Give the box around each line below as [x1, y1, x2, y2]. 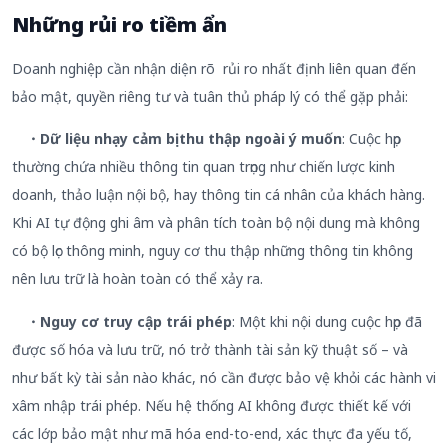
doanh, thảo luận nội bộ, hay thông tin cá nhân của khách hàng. [12, 185, 425, 205]
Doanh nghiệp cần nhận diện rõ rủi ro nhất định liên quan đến [12, 58, 416, 78]
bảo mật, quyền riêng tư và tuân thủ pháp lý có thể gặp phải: [12, 86, 408, 106]
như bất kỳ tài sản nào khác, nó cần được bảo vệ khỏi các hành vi [12, 367, 436, 387]
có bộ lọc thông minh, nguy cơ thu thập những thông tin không [12, 241, 413, 261]
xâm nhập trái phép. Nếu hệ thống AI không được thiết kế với [12, 395, 411, 415]
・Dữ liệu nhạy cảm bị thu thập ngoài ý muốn [12, 129, 342, 149]
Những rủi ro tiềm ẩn [12, 10, 227, 38]
